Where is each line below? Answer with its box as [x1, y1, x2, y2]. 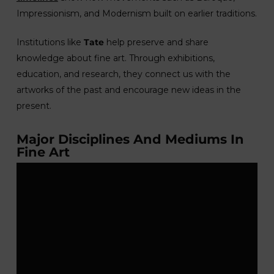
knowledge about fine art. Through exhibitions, [16, 52, 215, 64]
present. [16, 100, 51, 111]
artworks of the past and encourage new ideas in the [16, 84, 241, 95]
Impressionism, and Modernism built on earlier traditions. [16, 7, 257, 19]
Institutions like [16, 36, 84, 48]
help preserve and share [103, 36, 209, 48]
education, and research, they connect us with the [16, 68, 231, 80]
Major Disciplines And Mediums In [16, 131, 244, 147]
